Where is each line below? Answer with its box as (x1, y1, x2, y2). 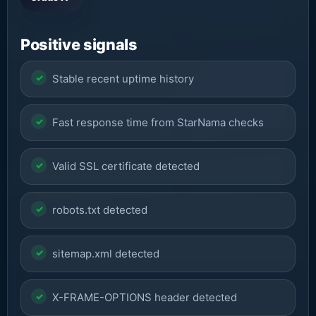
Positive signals (20, 35, 138, 54)
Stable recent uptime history (52, 72, 194, 85)
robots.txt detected (52, 203, 147, 217)
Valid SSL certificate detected (52, 159, 200, 173)
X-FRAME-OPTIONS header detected (52, 291, 237, 304)
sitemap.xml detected (52, 247, 159, 260)
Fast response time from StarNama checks (52, 116, 264, 129)
